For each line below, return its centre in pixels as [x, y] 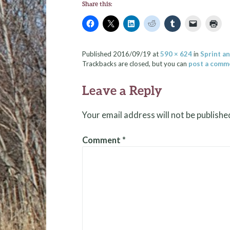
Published [97, 54]
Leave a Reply [122, 90]
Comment [102, 140]
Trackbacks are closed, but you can [135, 64]
